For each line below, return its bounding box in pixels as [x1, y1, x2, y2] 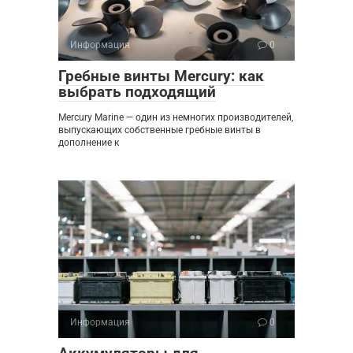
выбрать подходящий [58, 82, 216, 101]
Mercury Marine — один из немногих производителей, [58, 111, 293, 123]
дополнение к [58, 136, 119, 148]
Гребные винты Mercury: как [58, 66, 264, 85]
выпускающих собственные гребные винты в [58, 124, 261, 136]
